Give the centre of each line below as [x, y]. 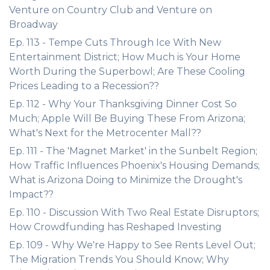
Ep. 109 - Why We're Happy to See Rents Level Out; [132, 245]
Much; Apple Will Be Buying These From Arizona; [127, 118]
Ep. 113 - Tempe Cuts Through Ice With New [115, 42]
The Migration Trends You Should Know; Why [119, 259]
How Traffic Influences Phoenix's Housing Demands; [134, 165]
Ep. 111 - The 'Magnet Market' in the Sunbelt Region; [133, 151]
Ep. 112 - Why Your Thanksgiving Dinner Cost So [123, 104]
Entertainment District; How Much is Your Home [125, 57]
